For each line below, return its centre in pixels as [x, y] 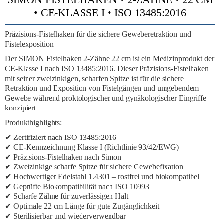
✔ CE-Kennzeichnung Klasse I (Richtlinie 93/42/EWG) [92, 147]
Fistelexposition [29, 44]
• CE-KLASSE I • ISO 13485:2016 [110, 13]
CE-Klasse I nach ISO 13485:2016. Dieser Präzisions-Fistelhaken [107, 69]
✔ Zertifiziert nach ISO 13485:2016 [61, 137]
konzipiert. [21, 108]
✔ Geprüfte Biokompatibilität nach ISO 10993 [77, 186]
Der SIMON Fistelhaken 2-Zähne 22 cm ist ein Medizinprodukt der [110, 59]
